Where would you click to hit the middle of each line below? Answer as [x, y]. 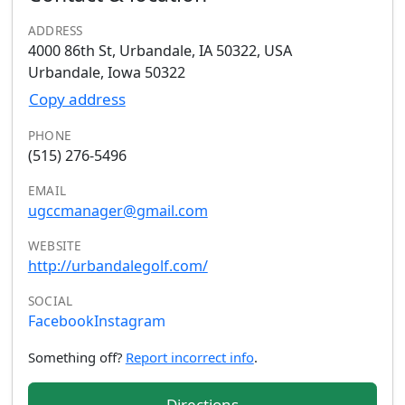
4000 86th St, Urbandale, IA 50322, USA [160, 50]
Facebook [61, 321]
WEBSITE [55, 246]
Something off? [76, 358]
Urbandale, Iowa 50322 [106, 72]
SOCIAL [50, 301]
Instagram [129, 321]
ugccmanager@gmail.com [118, 211]
